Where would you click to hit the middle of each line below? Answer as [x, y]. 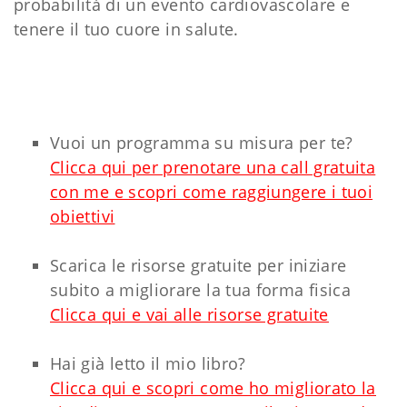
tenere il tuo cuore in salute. [126, 29]
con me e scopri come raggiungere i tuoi [212, 191]
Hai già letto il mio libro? [148, 363]
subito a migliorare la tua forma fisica [201, 289]
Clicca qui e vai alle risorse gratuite [189, 314]
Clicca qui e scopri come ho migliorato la [213, 387]
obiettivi [83, 216]
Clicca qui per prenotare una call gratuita [213, 167]
